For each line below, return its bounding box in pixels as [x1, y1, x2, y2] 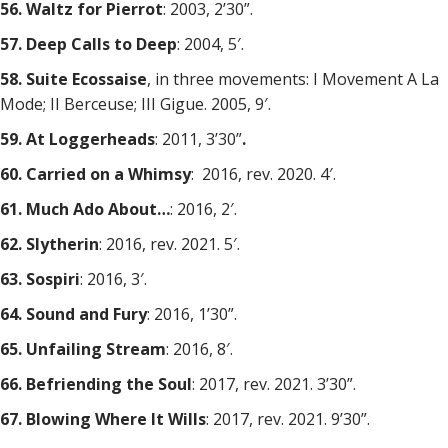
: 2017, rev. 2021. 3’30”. [192, 373, 356, 395]
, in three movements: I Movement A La [147, 68, 439, 90]
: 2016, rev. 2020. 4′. [191, 163, 336, 185]
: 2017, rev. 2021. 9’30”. [206, 408, 370, 430]
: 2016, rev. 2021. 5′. [99, 233, 240, 255]
